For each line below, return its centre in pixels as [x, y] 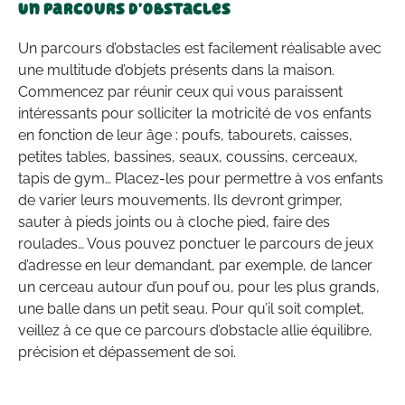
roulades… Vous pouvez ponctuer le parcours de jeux [196, 243]
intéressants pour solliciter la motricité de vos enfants [195, 113]
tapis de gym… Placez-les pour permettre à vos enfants [201, 178]
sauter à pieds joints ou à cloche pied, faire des [174, 221]
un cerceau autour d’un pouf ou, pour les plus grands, [199, 287]
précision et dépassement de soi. [127, 352]
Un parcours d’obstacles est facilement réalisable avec [200, 48]
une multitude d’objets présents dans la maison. [176, 70]
